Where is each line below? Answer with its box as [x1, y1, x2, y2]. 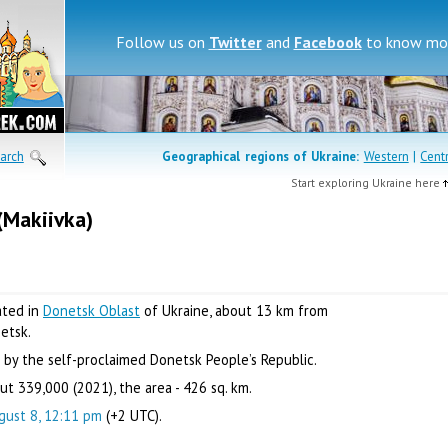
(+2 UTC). [102, 405, 162, 425]
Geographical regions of [162, 148, 312, 165]
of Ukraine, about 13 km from [140, 301, 328, 320]
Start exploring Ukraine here [291, 175, 443, 191]
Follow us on [115, 32, 209, 52]
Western [363, 148, 409, 165]
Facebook [293, 32, 362, 52]
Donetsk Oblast [43, 301, 140, 320]
